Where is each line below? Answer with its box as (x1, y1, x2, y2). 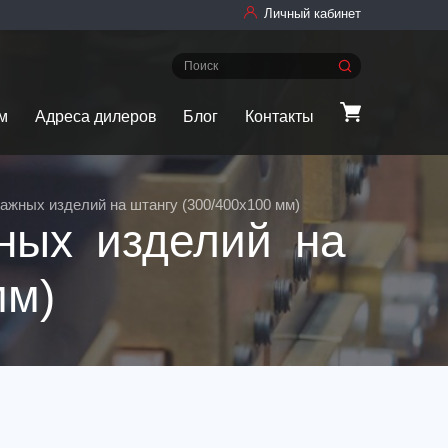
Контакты (244, 107, 314, 125)
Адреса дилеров (34, 107, 157, 125)
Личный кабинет (264, 6, 361, 21)
